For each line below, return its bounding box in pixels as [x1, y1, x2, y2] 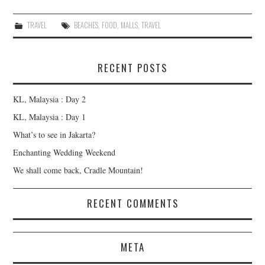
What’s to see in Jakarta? [13, 129, 96, 141]
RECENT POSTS [98, 60, 167, 76]
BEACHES [73, 20, 98, 31]
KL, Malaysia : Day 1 [13, 111, 86, 123]
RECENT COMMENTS [86, 196, 179, 211]
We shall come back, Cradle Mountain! [13, 164, 144, 176]
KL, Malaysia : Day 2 [13, 93, 86, 105]
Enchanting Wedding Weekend [13, 147, 116, 159]
